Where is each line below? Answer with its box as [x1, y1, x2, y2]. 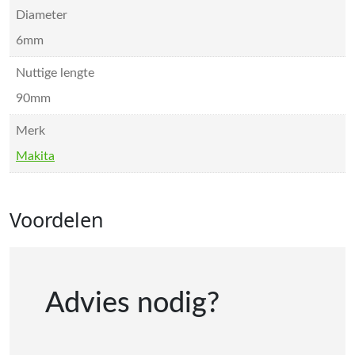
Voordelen [10, 206, 104, 234]
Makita [16, 150, 55, 163]
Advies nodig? [45, 289, 219, 319]
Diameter [16, 9, 67, 22]
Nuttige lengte [16, 67, 94, 80]
